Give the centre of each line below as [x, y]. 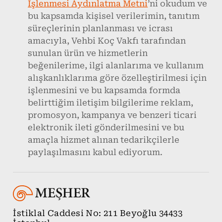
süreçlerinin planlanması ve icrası [101, 29]
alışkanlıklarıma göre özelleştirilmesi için [117, 78]
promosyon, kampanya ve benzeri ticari [112, 115]
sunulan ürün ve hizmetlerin [88, 54]
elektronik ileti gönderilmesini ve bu [106, 128]
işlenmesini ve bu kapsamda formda [104, 91]
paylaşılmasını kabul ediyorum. [95, 153]
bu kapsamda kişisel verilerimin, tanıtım [114, 16]
